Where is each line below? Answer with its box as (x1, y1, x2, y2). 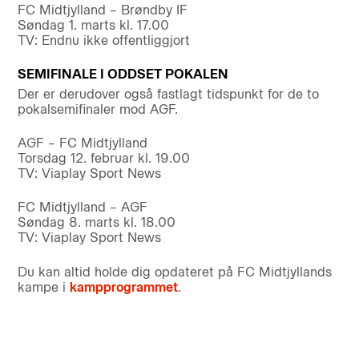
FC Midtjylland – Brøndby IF (17, 2, 188, 18)
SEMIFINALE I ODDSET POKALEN (17, 66, 228, 83)
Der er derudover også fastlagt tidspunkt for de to (17, 87, 319, 103)
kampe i (17, 279, 70, 295)
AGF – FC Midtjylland (17, 135, 147, 151)
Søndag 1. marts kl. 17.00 (17, 18, 169, 34)
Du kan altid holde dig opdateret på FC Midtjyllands (17, 264, 332, 280)
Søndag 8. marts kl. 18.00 (17, 215, 175, 231)
